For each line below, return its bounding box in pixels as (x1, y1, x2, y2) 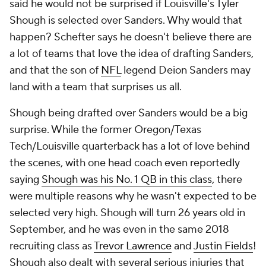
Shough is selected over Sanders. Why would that (9, 14, 242, 27)
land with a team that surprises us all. (9, 80, 182, 94)
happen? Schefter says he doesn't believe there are (9, 30, 252, 44)
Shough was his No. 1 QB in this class (42, 173, 212, 186)
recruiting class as (9, 239, 94, 253)
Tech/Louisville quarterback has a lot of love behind (9, 140, 250, 153)
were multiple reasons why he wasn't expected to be (9, 189, 256, 203)
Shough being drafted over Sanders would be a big (9, 106, 248, 120)
